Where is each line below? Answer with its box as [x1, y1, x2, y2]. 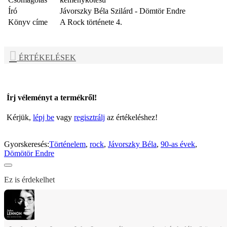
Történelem [49, 140, 86, 149]
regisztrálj [74, 113, 105, 122]
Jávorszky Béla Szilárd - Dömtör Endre [60, 7, 185, 16]
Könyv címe [8, 18, 48, 27]
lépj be [33, 113, 54, 122]
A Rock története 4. [60, 18, 122, 27]
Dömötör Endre [4, 149, 54, 158]
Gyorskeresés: [4, 140, 49, 149]
